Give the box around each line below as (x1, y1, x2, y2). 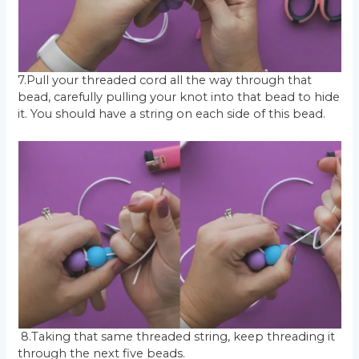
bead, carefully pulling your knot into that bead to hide (18, 89, 341, 104)
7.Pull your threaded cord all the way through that (18, 72, 313, 87)
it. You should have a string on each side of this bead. (18, 106, 326, 121)
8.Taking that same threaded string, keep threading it (18, 329, 336, 345)
